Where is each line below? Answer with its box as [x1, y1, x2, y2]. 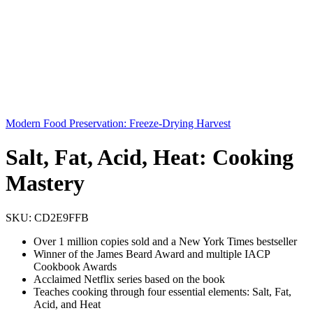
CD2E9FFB [34, 211, 89, 224]
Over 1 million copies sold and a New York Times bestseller [34, 235, 297, 247]
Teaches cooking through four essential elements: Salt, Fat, [34, 285, 291, 298]
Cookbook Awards [34, 260, 117, 272]
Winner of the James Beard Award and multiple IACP [34, 247, 270, 260]
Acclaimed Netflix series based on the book [34, 272, 225, 285]
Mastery [6, 170, 85, 196]
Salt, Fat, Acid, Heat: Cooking [6, 145, 293, 170]
